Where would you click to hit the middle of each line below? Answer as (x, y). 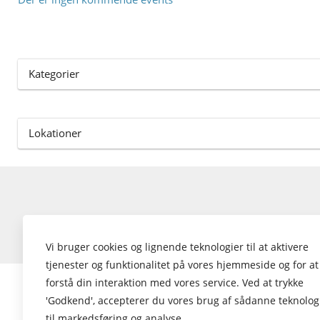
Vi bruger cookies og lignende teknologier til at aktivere (177, 247)
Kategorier (54, 74)
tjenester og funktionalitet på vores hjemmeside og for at (182, 265)
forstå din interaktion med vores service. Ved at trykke (175, 282)
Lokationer (55, 133)
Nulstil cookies (72, 246)
